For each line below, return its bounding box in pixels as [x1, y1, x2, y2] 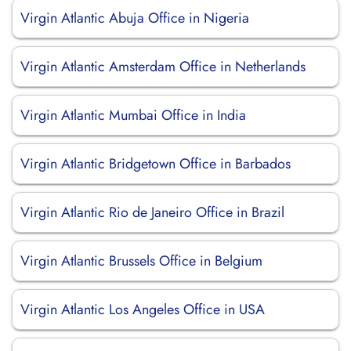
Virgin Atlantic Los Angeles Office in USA [20, 299, 265, 320]
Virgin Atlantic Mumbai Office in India [20, 105, 246, 125]
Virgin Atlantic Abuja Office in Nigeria [20, 8, 249, 28]
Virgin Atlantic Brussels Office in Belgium [20, 251, 262, 271]
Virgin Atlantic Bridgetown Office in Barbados [20, 154, 291, 174]
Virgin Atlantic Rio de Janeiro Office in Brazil [20, 202, 284, 223]
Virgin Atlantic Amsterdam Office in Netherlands [20, 56, 306, 77]
